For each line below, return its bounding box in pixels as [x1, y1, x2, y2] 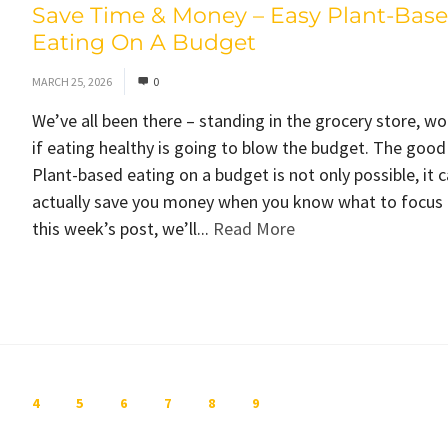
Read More [212, 217, 295, 240]
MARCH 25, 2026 [31, 74, 112, 89]
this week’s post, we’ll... [31, 217, 213, 240]
